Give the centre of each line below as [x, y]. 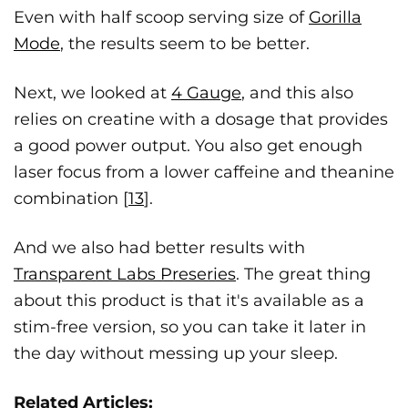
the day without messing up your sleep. [176, 354]
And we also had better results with [159, 248]
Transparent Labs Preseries [125, 275]
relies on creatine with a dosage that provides [201, 120]
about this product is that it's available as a [189, 301]
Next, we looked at [92, 93]
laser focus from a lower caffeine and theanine [204, 173]
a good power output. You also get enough [188, 146]
